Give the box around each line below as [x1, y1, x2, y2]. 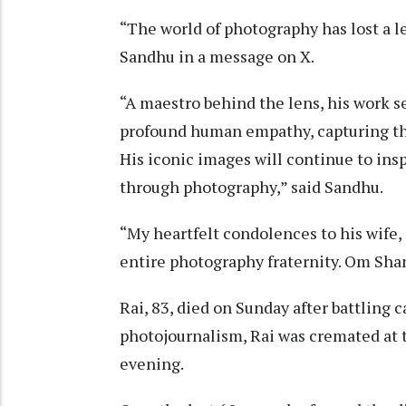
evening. [120, 353, 184, 375]
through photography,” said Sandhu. [120, 176, 383, 198]
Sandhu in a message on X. [120, 45, 314, 68]
